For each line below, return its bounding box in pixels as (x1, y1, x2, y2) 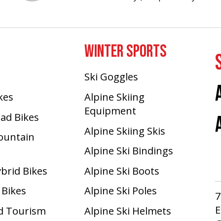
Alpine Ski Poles (84, 184, 157, 198)
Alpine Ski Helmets (84, 204, 171, 218)
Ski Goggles (84, 70, 138, 84)
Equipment (84, 104, 136, 118)
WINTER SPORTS (84, 41, 167, 63)
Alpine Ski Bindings (84, 144, 173, 158)
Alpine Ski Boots (84, 163, 159, 178)
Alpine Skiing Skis (84, 123, 165, 138)
